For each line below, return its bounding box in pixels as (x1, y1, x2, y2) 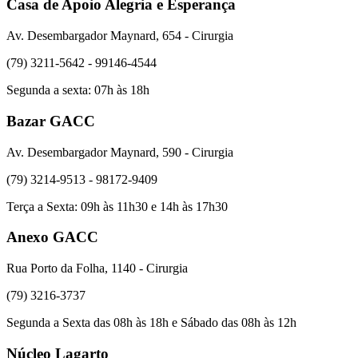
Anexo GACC (6, 229, 98, 246)
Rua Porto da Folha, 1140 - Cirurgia (6, 261, 188, 276)
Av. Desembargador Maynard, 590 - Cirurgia (6, 145, 233, 159)
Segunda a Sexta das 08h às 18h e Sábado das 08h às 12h (6, 316, 296, 330)
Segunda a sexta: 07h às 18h (6, 83, 149, 97)
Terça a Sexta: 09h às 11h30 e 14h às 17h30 (6, 199, 228, 213)
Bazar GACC (6, 112, 95, 129)
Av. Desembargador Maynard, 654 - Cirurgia (6, 29, 233, 43)
